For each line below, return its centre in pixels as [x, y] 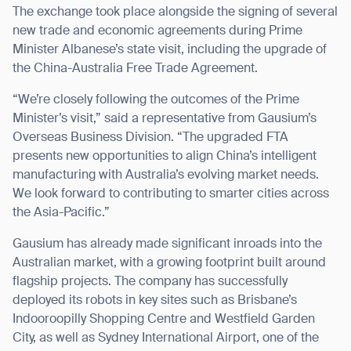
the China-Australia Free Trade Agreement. [135, 69]
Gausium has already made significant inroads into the [167, 245]
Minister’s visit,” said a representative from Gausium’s [165, 119]
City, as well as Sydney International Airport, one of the [166, 339]
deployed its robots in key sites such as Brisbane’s [155, 301]
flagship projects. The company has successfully [150, 282]
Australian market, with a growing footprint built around [169, 264]
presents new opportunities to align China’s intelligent [165, 157]
